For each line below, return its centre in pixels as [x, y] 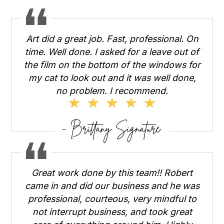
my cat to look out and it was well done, [112, 77]
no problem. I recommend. [112, 90]
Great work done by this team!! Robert [112, 172]
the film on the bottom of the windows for [112, 64]
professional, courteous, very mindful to [112, 198]
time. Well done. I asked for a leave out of [112, 51]
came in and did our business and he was [112, 185]
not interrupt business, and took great [112, 211]
